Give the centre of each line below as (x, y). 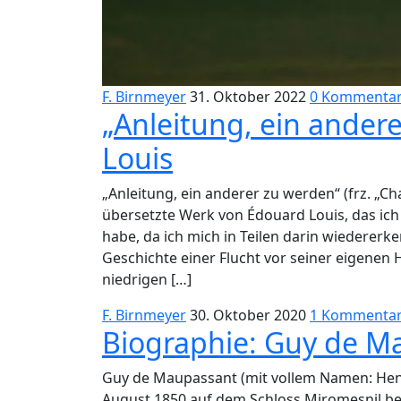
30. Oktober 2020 (248, 315)
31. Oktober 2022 (248, 97)
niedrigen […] (147, 279)
